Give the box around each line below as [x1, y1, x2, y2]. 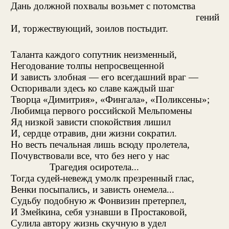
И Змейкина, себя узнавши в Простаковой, [10, 206, 187, 217]
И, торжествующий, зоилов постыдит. [10, 22, 168, 34]
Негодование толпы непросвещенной [10, 60, 164, 71]
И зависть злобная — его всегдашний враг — [10, 71, 198, 82]
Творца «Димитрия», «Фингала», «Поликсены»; [10, 94, 210, 105]
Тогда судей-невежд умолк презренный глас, [10, 172, 194, 184]
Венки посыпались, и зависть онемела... [10, 184, 174, 195]
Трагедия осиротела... [50, 161, 140, 172]
